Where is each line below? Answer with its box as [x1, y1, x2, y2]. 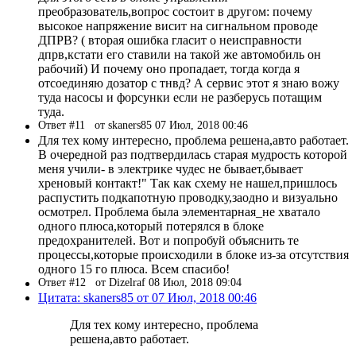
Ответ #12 [38, 276, 95, 288]
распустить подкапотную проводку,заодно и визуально [38, 190, 338, 204]
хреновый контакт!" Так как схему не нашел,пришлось [38, 176, 337, 190]
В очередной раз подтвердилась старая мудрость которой [38, 147, 347, 161]
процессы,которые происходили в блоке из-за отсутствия [38, 247, 349, 261]
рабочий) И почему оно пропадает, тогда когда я [38, 61, 300, 75]
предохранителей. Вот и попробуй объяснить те [38, 233, 299, 247]
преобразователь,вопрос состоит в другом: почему [38, 4, 312, 18]
